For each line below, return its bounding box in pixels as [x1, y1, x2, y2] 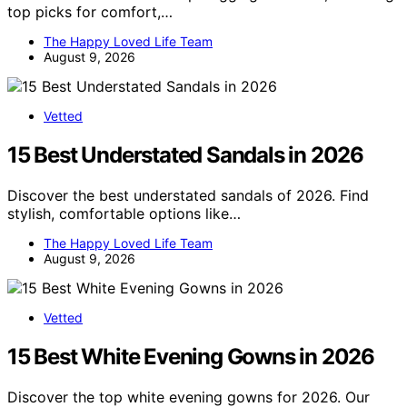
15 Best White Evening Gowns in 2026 [7, 342, 374, 370]
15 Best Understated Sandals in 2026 [7, 142, 363, 169]
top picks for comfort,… [7, 3, 173, 22]
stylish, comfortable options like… [7, 203, 241, 223]
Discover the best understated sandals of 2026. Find [7, 185, 369, 204]
